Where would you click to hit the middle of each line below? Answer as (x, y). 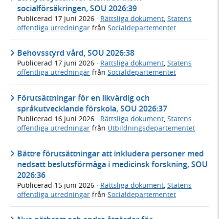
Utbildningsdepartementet (151, 128)
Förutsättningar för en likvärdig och (83, 98)
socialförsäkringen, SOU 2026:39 (77, 8)
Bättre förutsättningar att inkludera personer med (110, 153)
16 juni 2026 (75, 118)
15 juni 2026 (75, 185)
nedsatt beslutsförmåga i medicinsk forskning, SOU (112, 164)
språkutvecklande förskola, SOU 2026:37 (92, 108)
